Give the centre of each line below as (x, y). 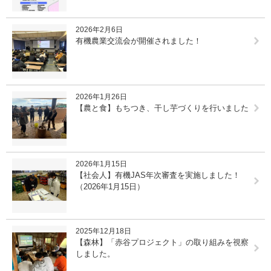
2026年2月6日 (99, 29)
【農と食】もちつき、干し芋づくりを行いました (162, 108)
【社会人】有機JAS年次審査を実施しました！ (158, 175)
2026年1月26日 (101, 96)
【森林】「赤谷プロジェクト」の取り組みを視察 (162, 242)
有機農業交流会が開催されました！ (139, 41)
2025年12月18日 (103, 231)
